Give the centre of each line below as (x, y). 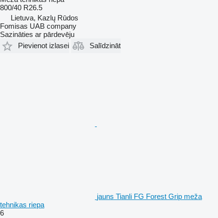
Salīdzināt (105, 46)
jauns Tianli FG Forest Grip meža (149, 196)
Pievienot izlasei (44, 46)
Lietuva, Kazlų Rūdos (45, 18)
